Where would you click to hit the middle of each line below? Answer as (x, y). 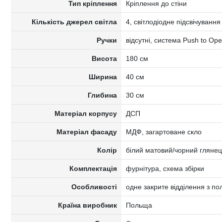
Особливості (94, 187)
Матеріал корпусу (86, 113)
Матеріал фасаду (87, 132)
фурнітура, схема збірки (165, 168)
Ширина (103, 77)
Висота (105, 58)
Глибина (103, 95)
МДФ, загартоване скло (164, 132)
